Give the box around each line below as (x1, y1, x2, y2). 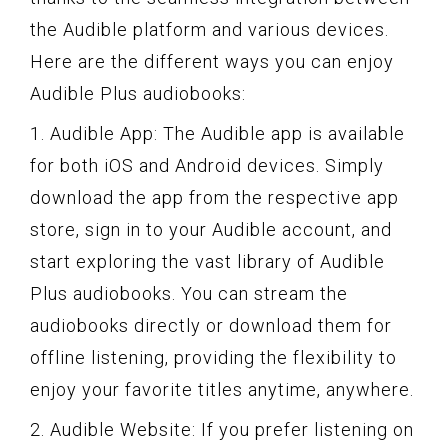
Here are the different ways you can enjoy (30, 50, 394, 72)
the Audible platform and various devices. (30, 18, 389, 40)
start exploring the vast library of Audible (30, 250, 385, 272)
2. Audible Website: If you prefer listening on (30, 418, 414, 440)
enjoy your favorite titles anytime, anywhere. (30, 378, 414, 400)
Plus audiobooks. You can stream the (30, 282, 348, 304)
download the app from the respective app (30, 186, 399, 208)
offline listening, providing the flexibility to (30, 346, 397, 368)
